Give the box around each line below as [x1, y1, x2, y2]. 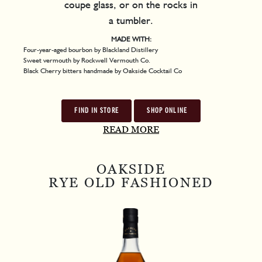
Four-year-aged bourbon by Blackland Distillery [23, 44, 158, 54]
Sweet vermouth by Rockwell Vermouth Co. [23, 55, 150, 64]
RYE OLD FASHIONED [49, 174, 213, 191]
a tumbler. [109, 13, 153, 26]
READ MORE [103, 123, 159, 135]
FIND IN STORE [74, 106, 119, 115]
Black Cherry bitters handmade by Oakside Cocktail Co [23, 65, 182, 75]
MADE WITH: [111, 34, 151, 43]
